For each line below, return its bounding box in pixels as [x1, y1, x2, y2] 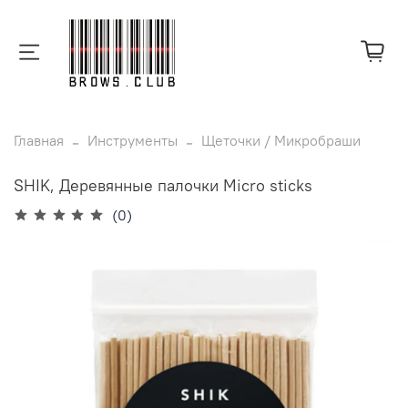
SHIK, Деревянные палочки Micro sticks [14, 174, 312, 196]
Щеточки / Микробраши [201, 130, 361, 149]
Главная [14, 130, 64, 149]
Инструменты [87, 130, 178, 149]
